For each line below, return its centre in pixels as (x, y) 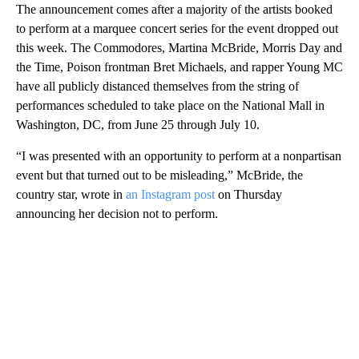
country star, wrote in (71, 195)
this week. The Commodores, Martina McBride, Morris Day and (179, 48)
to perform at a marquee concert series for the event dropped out (177, 29)
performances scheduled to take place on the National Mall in (170, 106)
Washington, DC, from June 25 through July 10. (138, 125)
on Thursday (248, 195)
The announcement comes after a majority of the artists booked (174, 10)
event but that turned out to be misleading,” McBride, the (159, 175)
